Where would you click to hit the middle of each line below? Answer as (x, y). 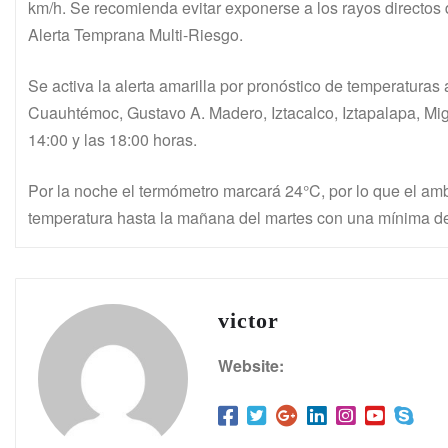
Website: (251, 365)
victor (248, 320)
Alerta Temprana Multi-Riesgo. (135, 34)
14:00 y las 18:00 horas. (112, 139)
